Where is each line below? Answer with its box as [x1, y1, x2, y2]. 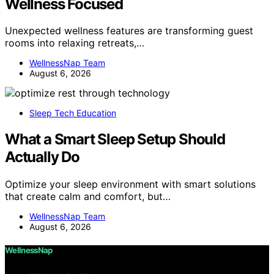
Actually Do [5, 148, 80, 166]
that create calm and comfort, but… [5, 190, 171, 203]
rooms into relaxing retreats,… [5, 37, 144, 50]
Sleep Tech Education [29, 108, 116, 119]
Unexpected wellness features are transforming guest [5, 24, 253, 37]
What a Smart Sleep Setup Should [5, 130, 225, 149]
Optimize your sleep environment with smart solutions [5, 178, 256, 191]
